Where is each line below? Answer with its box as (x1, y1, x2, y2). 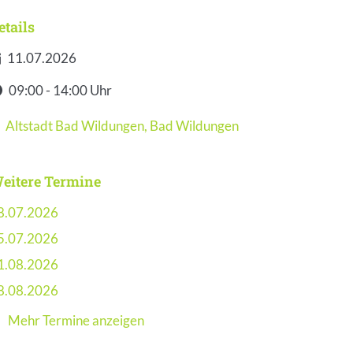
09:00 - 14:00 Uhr (9, 82, 112, 99)
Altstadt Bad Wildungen (6, 117, 144, 135)
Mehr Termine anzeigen (8, 312, 144, 329)
